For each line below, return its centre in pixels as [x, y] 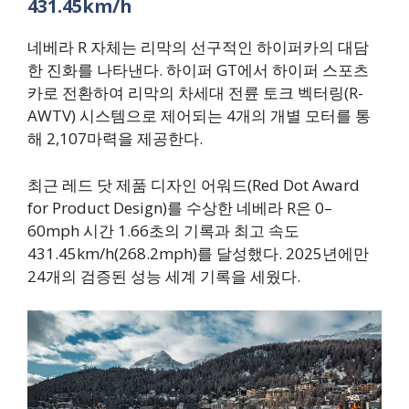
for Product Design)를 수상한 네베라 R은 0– [180, 207]
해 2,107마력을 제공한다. [115, 139]
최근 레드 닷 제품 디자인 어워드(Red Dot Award [194, 184]
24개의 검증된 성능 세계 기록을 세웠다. [164, 276]
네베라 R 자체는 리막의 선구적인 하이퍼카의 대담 [198, 47]
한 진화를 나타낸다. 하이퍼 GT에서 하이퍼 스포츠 [198, 70]
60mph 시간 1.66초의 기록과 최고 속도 [163, 230]
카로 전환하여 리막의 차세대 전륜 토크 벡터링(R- [195, 93]
